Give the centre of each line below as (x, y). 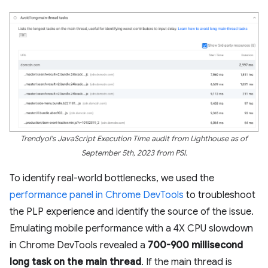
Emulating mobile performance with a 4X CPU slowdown (131, 228)
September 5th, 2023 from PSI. (134, 153)
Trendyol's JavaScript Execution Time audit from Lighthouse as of (134, 138)
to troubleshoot (220, 195)
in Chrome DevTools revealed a (79, 245)
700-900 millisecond (195, 245)
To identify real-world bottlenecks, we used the (112, 178)
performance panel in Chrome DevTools (97, 195)
